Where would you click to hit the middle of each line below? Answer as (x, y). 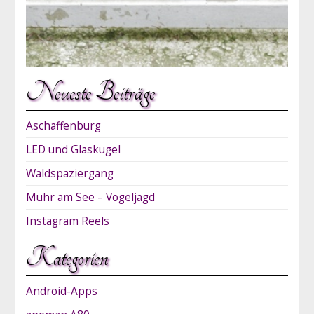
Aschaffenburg (63, 125)
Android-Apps (61, 291)
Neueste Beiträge (90, 92)
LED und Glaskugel (73, 149)
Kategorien (67, 257)
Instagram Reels (67, 221)
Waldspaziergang (69, 173)
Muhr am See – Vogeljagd (90, 197)
